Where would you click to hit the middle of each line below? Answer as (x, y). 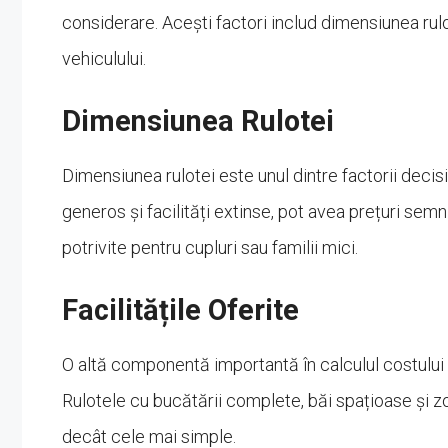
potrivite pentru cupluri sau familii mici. (210, 247)
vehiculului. (104, 58)
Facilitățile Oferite (180, 309)
